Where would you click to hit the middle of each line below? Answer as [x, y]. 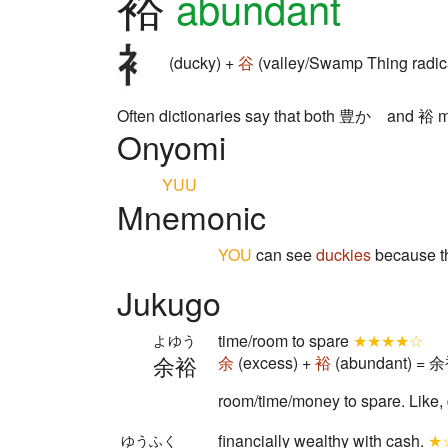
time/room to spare [285, 340]
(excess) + [274, 362]
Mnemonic [191, 216]
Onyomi [171, 146]
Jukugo [169, 302]
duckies [343, 254]
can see [284, 254]
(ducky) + [201, 63]
